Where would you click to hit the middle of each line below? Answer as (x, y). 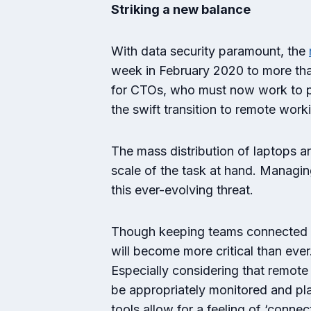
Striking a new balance (182, 9)
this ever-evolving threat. (182, 190)
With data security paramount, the (210, 51)
